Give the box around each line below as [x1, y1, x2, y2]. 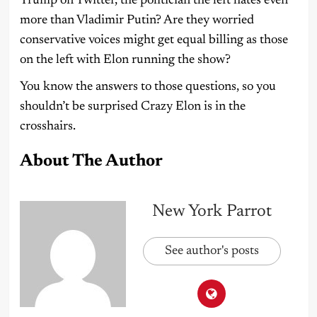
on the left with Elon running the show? [19, 54, 231, 67]
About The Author [19, 153, 163, 171]
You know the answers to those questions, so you [19, 81, 276, 94]
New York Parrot [151, 203, 272, 221]
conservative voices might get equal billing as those [19, 34, 288, 47]
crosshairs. [19, 120, 76, 134]
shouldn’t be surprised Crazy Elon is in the [19, 100, 246, 114]
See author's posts [164, 245, 259, 258]
